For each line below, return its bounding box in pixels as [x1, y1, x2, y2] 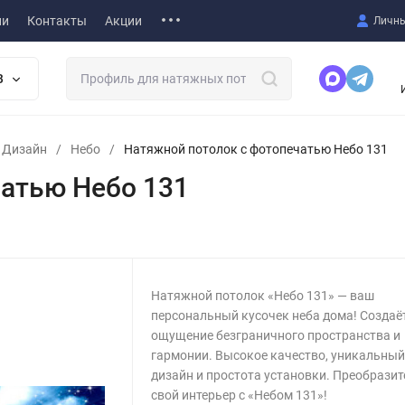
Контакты [27, 14, 87, 28]
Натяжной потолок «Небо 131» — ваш [151, 288, 375, 303]
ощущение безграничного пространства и [151, 328, 401, 343]
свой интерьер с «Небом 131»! [151, 388, 328, 402]
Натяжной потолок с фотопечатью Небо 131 [124, 142, 388, 156]
